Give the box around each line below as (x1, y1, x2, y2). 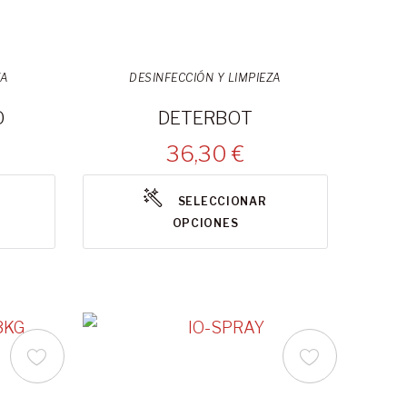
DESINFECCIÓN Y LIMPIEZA (129, 71, 282, 85)
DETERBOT (157, 107, 253, 130)
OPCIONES (172, 216, 239, 231)
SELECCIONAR (177, 194, 267, 209)
